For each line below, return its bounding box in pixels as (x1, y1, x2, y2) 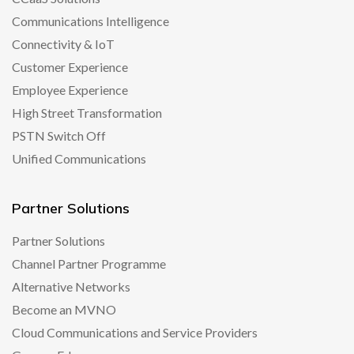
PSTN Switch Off (12, 128, 106, 143)
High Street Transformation (12, 105, 162, 120)
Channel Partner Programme (12, 256, 166, 271)
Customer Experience (12, 59, 128, 74)
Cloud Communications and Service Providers (12, 325, 258, 340)
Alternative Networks (12, 279, 130, 294)
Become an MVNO (12, 302, 116, 317)
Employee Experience (12, 82, 128, 97)
